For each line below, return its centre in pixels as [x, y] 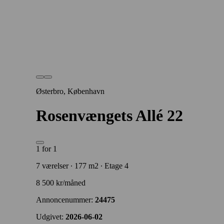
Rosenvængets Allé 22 [109, 116]
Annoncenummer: [65, 199]
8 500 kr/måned [61, 182]
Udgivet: [51, 216]
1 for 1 [46, 148]
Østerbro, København [70, 91]
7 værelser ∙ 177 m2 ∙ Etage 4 [82, 165]
